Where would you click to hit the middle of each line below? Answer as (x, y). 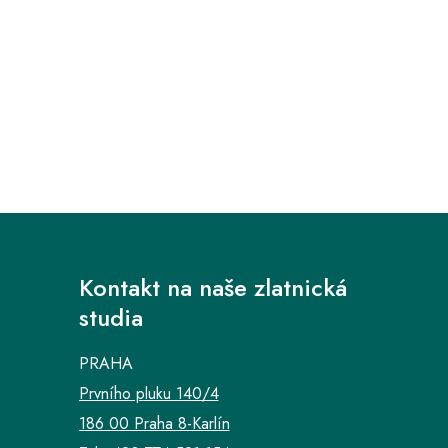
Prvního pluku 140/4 (148, 394)
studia (110, 318)
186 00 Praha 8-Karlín (154, 424)
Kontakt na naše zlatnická (212, 288)
